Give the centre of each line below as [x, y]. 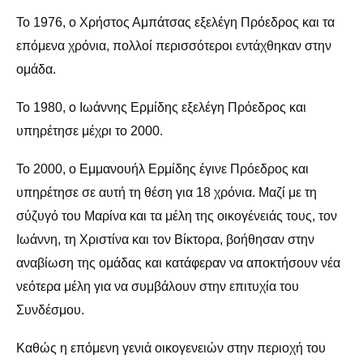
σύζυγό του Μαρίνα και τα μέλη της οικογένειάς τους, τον [177, 216]
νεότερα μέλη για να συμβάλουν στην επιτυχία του [158, 286]
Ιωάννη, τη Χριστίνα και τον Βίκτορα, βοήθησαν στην [165, 239]
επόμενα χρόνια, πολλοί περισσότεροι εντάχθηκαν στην [174, 45]
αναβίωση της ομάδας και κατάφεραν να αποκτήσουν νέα [178, 263]
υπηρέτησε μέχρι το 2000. [90, 130]
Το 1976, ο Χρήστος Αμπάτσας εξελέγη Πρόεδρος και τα [175, 22]
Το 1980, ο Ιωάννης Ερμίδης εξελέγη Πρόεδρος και [161, 107]
